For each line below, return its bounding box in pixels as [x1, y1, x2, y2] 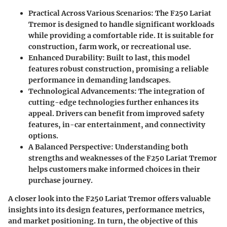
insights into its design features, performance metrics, [8, 205, 205, 215]
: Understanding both [111, 142, 188, 152]
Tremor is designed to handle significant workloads [28, 20, 214, 29]
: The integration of [134, 87, 205, 96]
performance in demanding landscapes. [28, 75, 171, 85]
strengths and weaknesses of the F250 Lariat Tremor [28, 154, 217, 163]
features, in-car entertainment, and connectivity [28, 120, 205, 130]
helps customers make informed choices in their [28, 165, 200, 174]
